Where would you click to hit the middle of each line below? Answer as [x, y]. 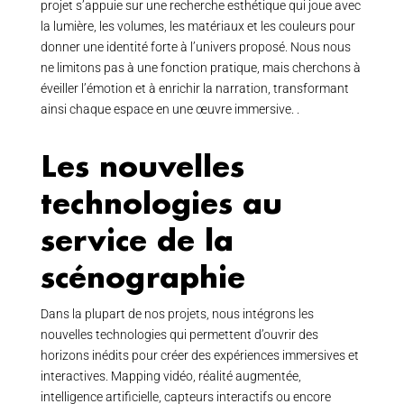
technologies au [161, 202]
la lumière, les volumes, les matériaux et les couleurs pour [197, 26]
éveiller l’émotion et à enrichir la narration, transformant [194, 88]
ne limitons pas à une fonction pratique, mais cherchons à [200, 68]
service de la [137, 239]
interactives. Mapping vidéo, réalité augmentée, [170, 376]
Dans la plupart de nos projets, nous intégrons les [177, 314]
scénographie [142, 276]
